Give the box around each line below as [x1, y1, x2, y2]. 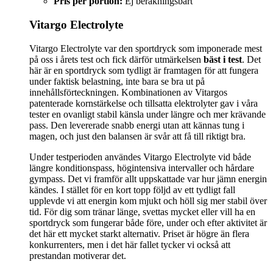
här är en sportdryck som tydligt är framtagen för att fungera [29, 65, 258, 76]
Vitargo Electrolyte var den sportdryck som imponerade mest [29, 43, 262, 54]
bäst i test [204, 54, 242, 65]
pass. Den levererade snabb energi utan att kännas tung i [29, 119, 244, 130]
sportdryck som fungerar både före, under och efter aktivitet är [29, 217, 267, 228]
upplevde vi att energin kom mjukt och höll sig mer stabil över [29, 195, 267, 206]
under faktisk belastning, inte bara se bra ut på [29, 76, 205, 87]
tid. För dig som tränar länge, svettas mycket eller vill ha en [29, 206, 255, 217]
